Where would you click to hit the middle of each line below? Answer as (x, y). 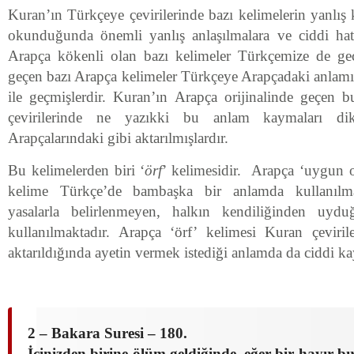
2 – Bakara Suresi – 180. (107, 333)
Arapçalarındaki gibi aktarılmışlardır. (118, 138)
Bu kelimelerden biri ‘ (77, 170)
